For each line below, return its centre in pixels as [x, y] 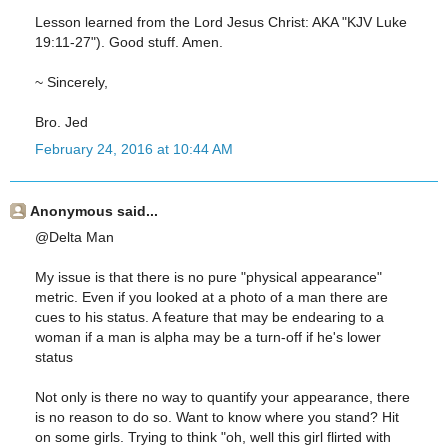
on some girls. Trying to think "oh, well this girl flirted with [213, 436]
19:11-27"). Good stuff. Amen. [129, 42]
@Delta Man [74, 236]
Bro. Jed [61, 122]
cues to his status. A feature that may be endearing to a [209, 316]
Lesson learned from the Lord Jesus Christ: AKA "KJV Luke [221, 22]
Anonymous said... [94, 211]
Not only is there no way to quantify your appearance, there [222, 396]
